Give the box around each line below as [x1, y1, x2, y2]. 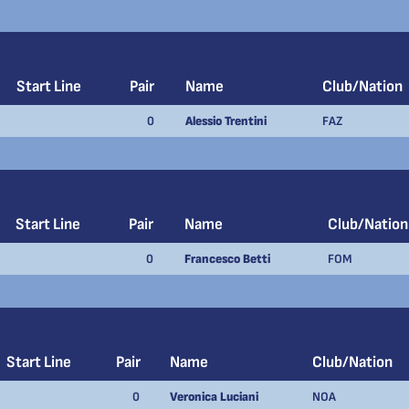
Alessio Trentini [185, 113, 267, 129]
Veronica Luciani [170, 389, 258, 404]
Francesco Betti [184, 251, 270, 267]
